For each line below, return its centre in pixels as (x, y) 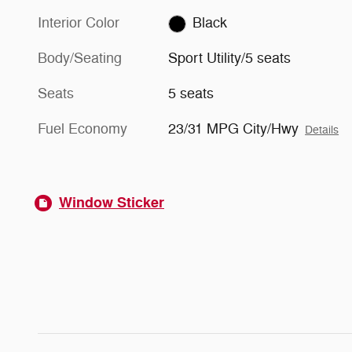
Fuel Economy (82, 129)
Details (322, 130)
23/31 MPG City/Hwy (234, 129)
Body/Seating (80, 59)
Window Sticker (112, 203)
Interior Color (79, 23)
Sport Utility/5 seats (230, 59)
